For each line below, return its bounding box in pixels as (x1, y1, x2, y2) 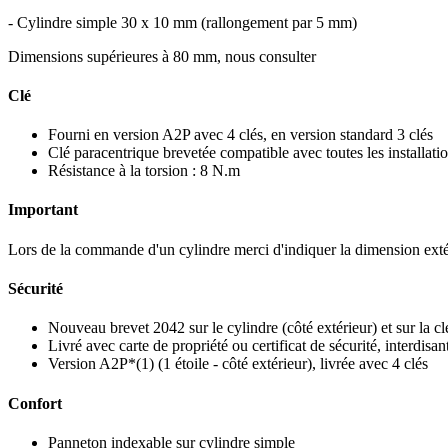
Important (8, 201, 78, 219)
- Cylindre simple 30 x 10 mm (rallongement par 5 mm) (8, 13, 357, 31)
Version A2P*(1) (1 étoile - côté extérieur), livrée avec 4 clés (48, 355, 428, 373)
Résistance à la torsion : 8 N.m (48, 162, 240, 180)
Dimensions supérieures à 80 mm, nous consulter (8, 47, 316, 65)
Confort (8, 394, 62, 412)
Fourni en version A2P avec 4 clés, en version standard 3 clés (48, 126, 433, 144)
